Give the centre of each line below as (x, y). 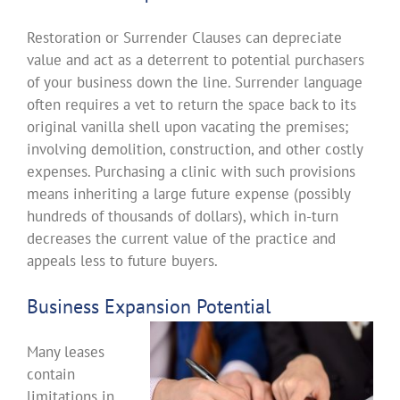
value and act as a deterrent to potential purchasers (195, 60)
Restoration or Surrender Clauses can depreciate (184, 37)
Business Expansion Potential (148, 306)
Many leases (65, 352)
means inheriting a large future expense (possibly (188, 194)
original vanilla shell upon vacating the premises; (187, 127)
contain (50, 374)
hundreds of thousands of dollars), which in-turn (182, 216)
